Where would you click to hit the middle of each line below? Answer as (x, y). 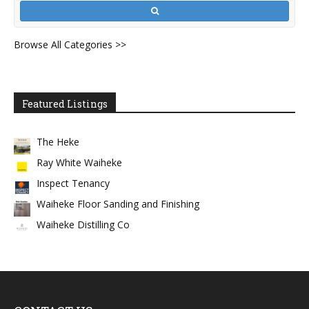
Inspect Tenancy (73, 183)
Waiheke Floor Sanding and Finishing (118, 203)
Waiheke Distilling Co (83, 224)
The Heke (58, 141)
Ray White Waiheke (79, 162)
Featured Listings (65, 103)
